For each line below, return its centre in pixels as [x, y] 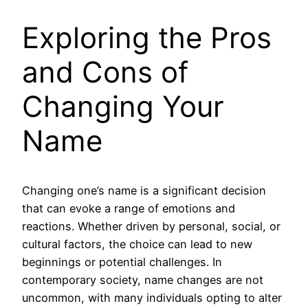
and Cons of [105, 71]
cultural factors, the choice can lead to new [137, 244]
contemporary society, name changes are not [143, 280]
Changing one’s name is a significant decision [144, 191]
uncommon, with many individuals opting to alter [152, 298]
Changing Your [123, 106]
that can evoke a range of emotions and [129, 209]
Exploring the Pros [147, 37]
